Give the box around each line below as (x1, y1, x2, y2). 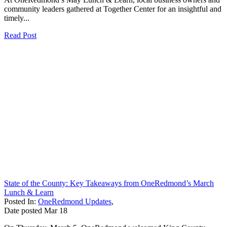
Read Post (4, 30, 36, 40)
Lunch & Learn (4, 187, 54, 197)
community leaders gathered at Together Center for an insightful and (4, 4, 221, 13)
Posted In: (4, 197, 38, 206)
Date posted (4, 206, 42, 215)
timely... (4, 13, 29, 22)
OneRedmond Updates (38, 197, 111, 206)
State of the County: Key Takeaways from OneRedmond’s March (4, 178, 214, 187)
